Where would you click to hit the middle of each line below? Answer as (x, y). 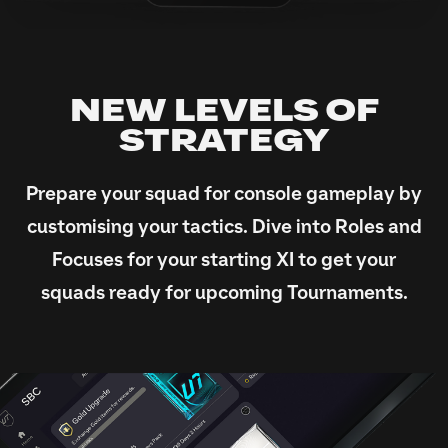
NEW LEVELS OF (224, 112)
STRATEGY (224, 142)
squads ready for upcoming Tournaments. (224, 293)
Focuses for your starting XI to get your (224, 260)
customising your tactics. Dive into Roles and (224, 227)
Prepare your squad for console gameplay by (224, 194)
